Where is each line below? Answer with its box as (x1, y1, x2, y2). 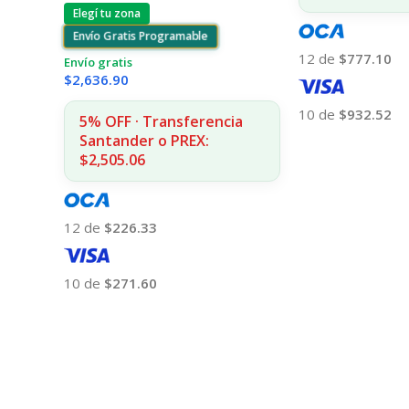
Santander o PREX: (79, 130, 209, 151)
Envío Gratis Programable (72, 27, 209, 44)
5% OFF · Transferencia (79, 110, 243, 131)
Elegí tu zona (73, 5, 141, 21)
